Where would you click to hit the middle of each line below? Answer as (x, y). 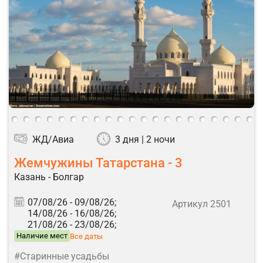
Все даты (86, 236)
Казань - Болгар (49, 177)
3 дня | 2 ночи (145, 139)
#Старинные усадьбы (62, 256)
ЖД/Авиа (53, 139)
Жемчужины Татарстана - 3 (98, 163)
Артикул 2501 (202, 204)
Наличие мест (42, 236)
